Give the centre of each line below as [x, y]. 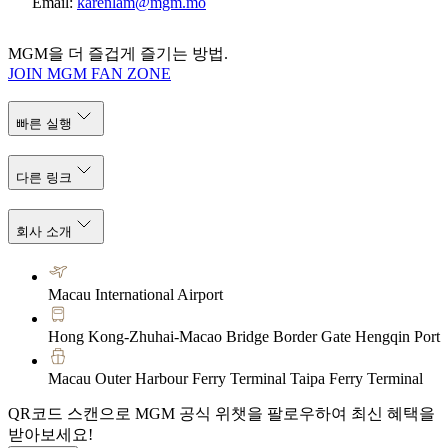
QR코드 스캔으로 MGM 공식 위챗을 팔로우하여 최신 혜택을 [221, 414]
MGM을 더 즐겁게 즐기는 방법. [118, 53]
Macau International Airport [135, 295]
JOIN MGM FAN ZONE [89, 73]
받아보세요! [50, 435]
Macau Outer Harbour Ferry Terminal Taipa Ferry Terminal [235, 379]
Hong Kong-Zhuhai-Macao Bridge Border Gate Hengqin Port [244, 337]
